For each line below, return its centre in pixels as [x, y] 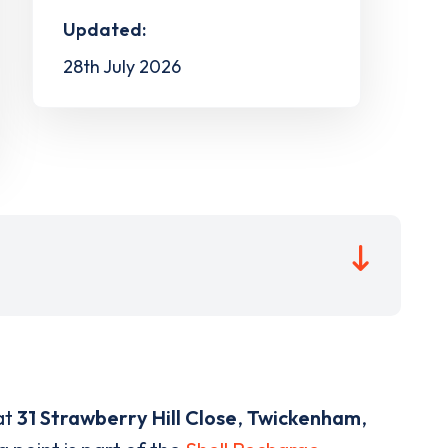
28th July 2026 [121, 66]
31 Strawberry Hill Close [127, 417]
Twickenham [304, 417]
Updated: [104, 29]
